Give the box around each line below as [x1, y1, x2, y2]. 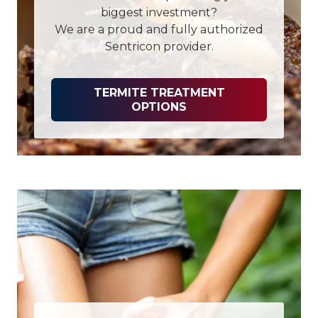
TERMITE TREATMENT [93, 85, 225, 99]
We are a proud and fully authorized [55, 23, 263, 37]
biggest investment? [101, 6, 217, 20]
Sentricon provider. [104, 40, 214, 54]
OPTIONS [131, 99, 187, 114]
